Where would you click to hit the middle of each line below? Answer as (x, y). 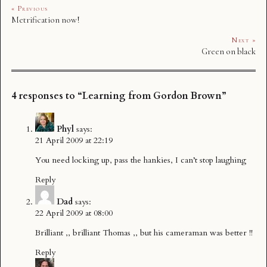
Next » (244, 40)
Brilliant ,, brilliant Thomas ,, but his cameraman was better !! (144, 232)
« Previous (30, 9)
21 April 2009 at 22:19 (74, 140)
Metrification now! (46, 20)
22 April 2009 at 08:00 (74, 213)
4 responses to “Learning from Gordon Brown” (119, 96)
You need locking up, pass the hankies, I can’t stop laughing (141, 160)
